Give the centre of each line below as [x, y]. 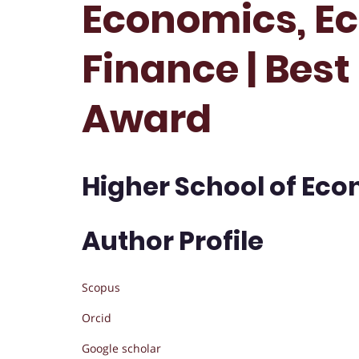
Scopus [101, 288]
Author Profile [173, 240]
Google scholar [121, 349]
